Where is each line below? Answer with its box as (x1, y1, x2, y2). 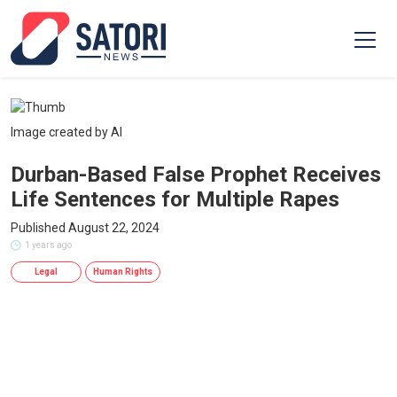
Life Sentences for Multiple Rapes (11, 187, 339, 212)
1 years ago (25, 240, 72, 250)
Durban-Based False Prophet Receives (11, 162, 381, 187)
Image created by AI (11, 125, 122, 139)
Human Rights (93, 267, 152, 276)
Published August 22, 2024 (11, 221, 160, 235)
